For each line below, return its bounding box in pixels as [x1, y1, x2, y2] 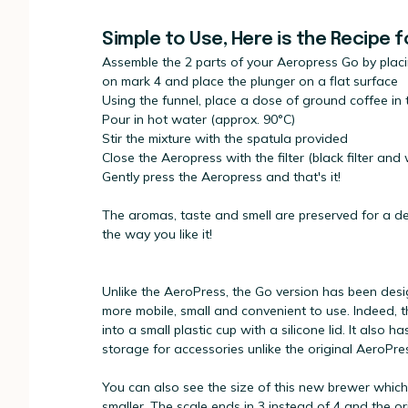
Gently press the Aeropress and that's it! [102, 168, 341, 185]
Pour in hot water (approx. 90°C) [102, 110, 295, 127]
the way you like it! [102, 225, 212, 242]
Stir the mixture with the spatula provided [102, 129, 348, 147]
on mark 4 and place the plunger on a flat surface [102, 72, 398, 89]
